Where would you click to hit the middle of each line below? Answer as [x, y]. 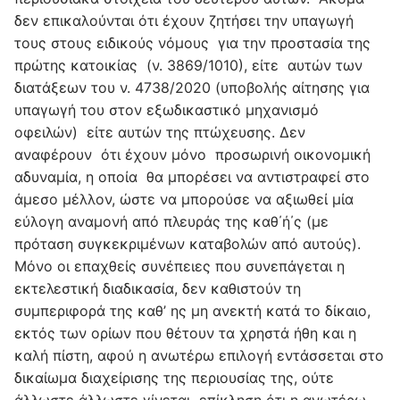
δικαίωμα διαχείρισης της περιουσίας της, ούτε [174, 377]
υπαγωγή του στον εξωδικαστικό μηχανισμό [167, 109]
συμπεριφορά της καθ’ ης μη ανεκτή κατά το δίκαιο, [192, 310]
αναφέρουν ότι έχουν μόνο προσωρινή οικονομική [192, 154]
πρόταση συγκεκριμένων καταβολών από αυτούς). [187, 243]
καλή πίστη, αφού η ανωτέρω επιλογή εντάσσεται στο [199, 355]
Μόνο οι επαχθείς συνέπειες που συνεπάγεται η [179, 266]
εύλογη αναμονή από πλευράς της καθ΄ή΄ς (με [171, 221]
